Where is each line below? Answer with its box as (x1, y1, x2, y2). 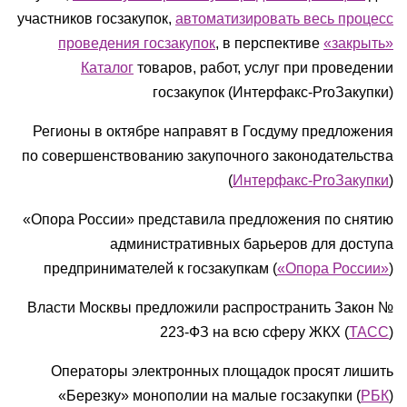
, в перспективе (215, 35, 323, 51)
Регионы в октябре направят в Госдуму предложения (33, 124, 393, 139)
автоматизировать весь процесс (175, 11, 393, 26)
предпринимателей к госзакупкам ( (44, 261, 277, 276)
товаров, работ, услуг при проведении (134, 60, 393, 75)
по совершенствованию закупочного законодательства (22, 148, 393, 164)
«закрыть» (323, 35, 393, 51)
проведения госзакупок (58, 35, 215, 51)
